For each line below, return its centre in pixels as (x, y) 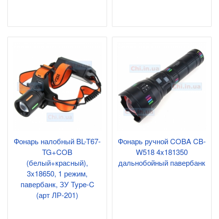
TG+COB (57, 152)
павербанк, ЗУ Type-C (57, 184)
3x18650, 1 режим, (57, 173)
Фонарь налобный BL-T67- (57, 141)
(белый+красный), (57, 163)
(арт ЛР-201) (57, 195)
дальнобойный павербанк (162, 163)
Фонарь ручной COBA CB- (162, 141)
